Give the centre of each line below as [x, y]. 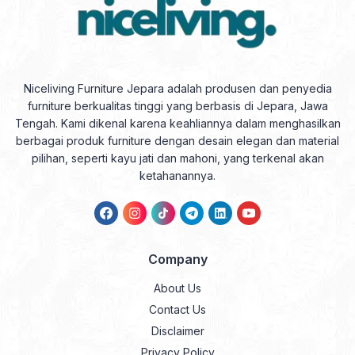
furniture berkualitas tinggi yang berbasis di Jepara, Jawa [177, 106]
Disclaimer [177, 331]
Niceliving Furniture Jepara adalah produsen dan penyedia [177, 89]
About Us [177, 288]
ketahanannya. [177, 176]
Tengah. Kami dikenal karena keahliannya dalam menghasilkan [177, 124]
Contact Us [177, 310]
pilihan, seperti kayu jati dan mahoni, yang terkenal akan [177, 158]
